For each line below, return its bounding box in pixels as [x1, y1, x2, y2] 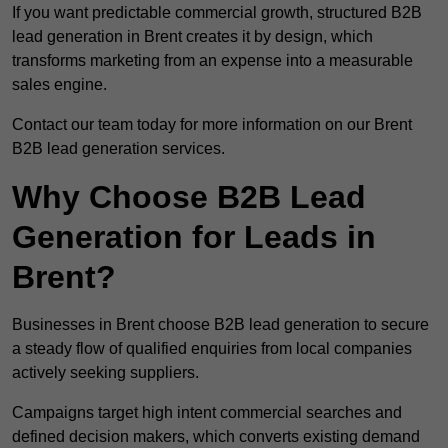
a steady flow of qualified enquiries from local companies [12, 340, 412, 358]
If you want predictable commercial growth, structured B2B [12, 4, 422, 22]
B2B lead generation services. [12, 140, 225, 158]
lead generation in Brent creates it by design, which [12, 28, 373, 46]
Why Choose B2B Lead [12, 179, 366, 216]
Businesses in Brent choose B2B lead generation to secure [12, 316, 429, 334]
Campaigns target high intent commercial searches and [12, 404, 402, 422]
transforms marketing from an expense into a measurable [12, 52, 413, 70]
